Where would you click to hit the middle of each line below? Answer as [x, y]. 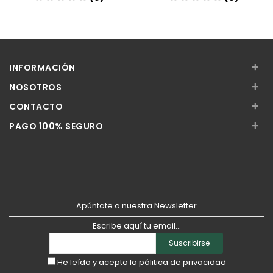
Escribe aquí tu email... [136, 226]
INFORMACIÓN [42, 68]
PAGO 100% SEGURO [56, 126]
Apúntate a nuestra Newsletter [136, 206]
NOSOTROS [35, 87]
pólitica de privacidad [182, 262]
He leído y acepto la [97, 262]
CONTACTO [36, 107]
